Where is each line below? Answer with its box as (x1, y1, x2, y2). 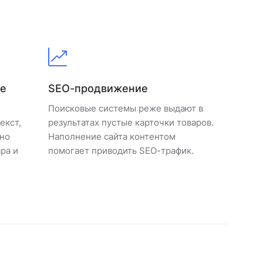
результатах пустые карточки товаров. (48, 117, 214, 128)
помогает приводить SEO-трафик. (48, 145, 194, 156)
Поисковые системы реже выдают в (48, 103, 203, 114)
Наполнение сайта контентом (48, 131, 176, 142)
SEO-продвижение (48, 82, 148, 95)
